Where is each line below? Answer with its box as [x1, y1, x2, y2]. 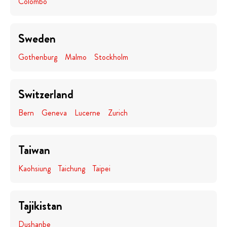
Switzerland [18, 86, 73, 103]
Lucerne [74, 107, 100, 119]
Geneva [42, 107, 67, 119]
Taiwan [18, 141, 50, 159]
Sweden [18, 30, 56, 47]
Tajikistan [18, 197, 62, 214]
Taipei [93, 163, 110, 174]
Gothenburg [18, 51, 57, 63]
